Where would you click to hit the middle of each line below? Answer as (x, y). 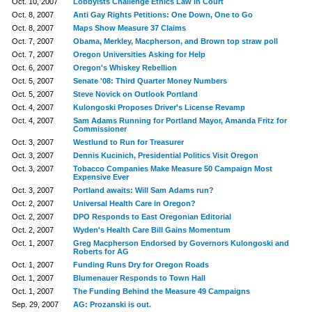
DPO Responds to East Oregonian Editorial (152, 217)
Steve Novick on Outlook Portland (135, 94)
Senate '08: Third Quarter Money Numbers (150, 81)
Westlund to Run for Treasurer (128, 142)
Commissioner (100, 129)
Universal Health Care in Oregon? (134, 203)
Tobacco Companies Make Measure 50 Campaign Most (172, 169)
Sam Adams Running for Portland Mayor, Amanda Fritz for (180, 120)
